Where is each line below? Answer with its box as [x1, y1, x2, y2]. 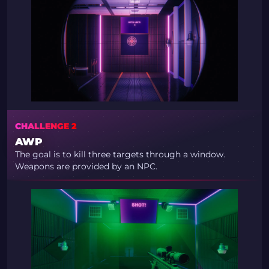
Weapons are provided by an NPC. [14, 161, 157, 171]
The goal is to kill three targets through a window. [14, 149, 225, 159]
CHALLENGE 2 [14, 121, 77, 131]
